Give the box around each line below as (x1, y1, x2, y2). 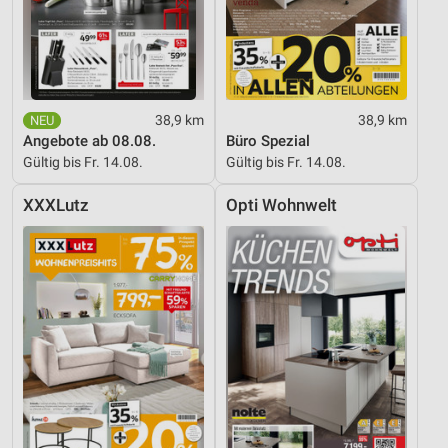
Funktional (33, 79, 101, 95)
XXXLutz (23, 195, 89, 215)
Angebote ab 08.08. (23, 131, 156, 150)
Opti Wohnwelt (226, 195, 337, 215)
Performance (33, 38, 116, 54)
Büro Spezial (226, 131, 310, 150)
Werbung (33, 120, 90, 136)
